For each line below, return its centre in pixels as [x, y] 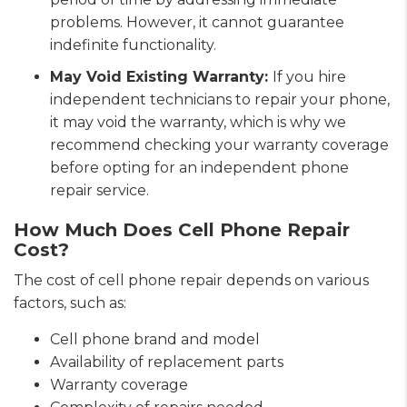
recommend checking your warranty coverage [219, 144]
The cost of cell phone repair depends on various [191, 280]
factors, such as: [70, 303]
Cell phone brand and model [155, 339]
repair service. [101, 190]
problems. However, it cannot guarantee [197, 22]
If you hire [309, 76]
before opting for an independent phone [199, 167]
